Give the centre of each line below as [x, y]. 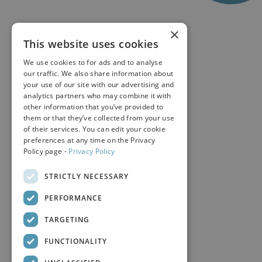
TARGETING [67, 219]
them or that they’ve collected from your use [99, 118]
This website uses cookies [91, 44]
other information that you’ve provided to [94, 107]
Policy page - [46, 151]
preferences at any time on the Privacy [89, 140]
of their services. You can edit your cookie [94, 129]
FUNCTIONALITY [76, 241]
